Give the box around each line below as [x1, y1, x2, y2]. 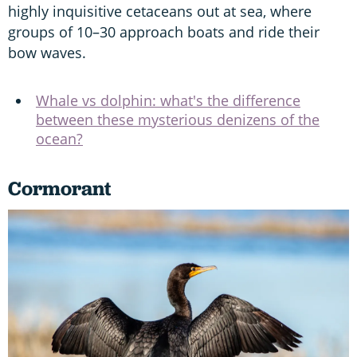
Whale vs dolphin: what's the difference [36, 90, 300, 110]
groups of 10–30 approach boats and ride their [8, 22, 320, 41]
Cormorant [8, 175, 112, 202]
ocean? [36, 128, 83, 148]
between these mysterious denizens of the [36, 109, 320, 129]
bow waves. [8, 42, 86, 62]
